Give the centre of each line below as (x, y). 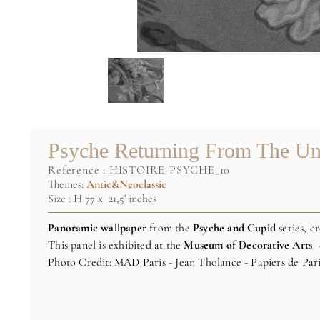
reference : (83, 170)
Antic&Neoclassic (127, 185)
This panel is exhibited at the (116, 245)
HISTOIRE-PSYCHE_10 (170, 170)
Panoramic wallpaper (99, 228)
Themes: (67, 185)
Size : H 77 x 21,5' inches (102, 199)
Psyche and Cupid (236, 228)
